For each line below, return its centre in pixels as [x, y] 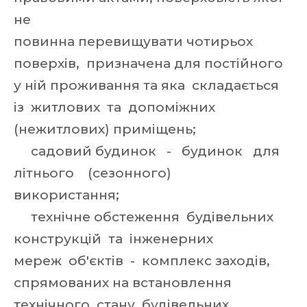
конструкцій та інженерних [115, 239]
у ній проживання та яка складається [148, 85]
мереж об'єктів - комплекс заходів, [144, 261]
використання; [66, 195]
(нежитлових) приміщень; [105, 129]
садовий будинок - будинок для [150, 151]
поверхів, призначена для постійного [150, 63]
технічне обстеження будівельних [145, 217]
